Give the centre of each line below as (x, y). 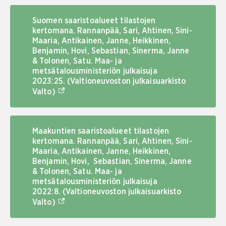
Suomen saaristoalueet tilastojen (94, 21)
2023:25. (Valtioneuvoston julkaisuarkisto (109, 81)
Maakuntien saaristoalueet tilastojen (101, 131)
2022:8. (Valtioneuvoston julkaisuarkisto (107, 192)
